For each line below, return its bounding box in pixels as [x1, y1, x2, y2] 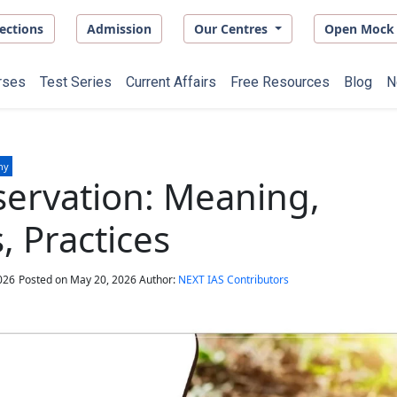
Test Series [40, 74, 112, 91]
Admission [86, 19, 152, 37]
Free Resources [230, 74, 330, 91]
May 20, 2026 [69, 272, 136, 287]
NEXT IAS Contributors [177, 272, 289, 287]
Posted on [18, 272, 70, 287]
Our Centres [194, 19, 272, 37]
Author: [138, 272, 178, 287]
